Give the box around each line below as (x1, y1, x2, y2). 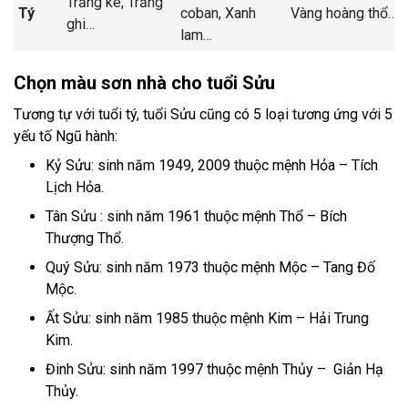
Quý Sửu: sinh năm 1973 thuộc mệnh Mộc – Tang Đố (46, 259, 375, 277)
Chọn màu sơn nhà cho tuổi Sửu (14, 72, 275, 95)
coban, (180, 5, 225, 23)
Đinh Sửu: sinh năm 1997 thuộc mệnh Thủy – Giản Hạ (46, 361, 383, 379)
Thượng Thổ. (46, 229, 124, 248)
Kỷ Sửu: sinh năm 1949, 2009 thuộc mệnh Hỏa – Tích (46, 157, 378, 175)
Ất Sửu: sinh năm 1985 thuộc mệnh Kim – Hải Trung (46, 310, 369, 328)
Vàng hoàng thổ (291, 5, 388, 23)
